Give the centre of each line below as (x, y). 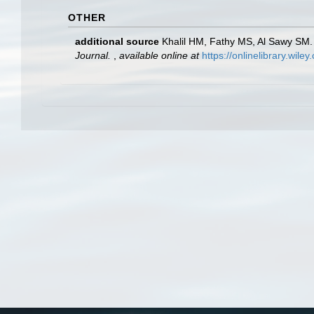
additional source (117, 41)
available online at (159, 55)
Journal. (93, 55)
